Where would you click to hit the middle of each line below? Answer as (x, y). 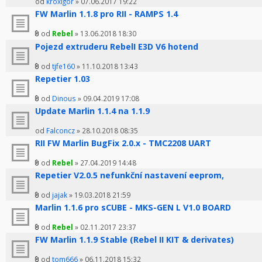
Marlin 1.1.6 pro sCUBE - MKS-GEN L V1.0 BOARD (133, 208)
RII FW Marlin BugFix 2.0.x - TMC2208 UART (123, 143)
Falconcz (61, 131)
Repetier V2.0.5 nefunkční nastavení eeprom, (130, 175)
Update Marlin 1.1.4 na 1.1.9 (92, 111)
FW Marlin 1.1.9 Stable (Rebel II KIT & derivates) (135, 240)
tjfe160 (63, 66)
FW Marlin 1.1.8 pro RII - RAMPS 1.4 (106, 14)
